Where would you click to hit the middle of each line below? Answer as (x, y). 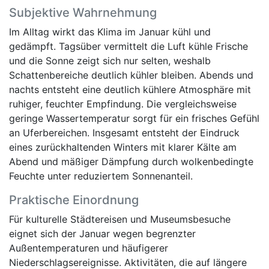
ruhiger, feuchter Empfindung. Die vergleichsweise (123, 104)
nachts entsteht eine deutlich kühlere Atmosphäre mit (130, 89)
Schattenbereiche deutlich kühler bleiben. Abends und (131, 75)
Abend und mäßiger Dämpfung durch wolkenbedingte (131, 161)
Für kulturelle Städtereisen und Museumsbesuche (120, 219)
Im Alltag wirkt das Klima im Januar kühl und (110, 32)
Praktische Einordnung (74, 200)
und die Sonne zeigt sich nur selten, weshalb (110, 60)
